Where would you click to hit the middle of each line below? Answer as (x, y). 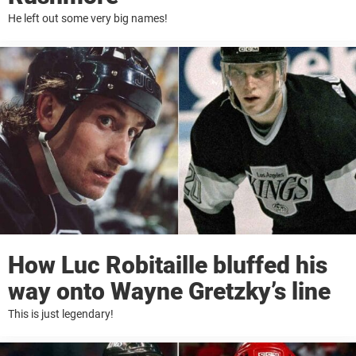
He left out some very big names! (88, 19)
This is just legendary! (61, 314)
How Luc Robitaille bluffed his (168, 265)
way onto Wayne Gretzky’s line (169, 292)
